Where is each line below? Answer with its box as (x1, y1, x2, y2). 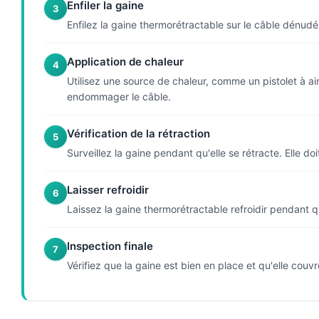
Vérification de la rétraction (67, 127, 210, 141)
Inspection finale (67, 239, 153, 253)
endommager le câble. (67, 90, 171, 103)
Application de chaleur (67, 55, 184, 69)
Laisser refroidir (67, 183, 149, 197)
